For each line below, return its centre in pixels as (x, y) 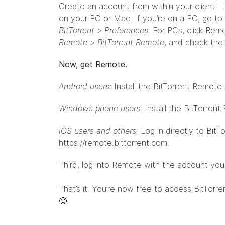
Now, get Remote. (93, 64)
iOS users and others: (98, 131)
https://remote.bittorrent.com (113, 143)
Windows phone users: (100, 108)
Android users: (85, 86)
